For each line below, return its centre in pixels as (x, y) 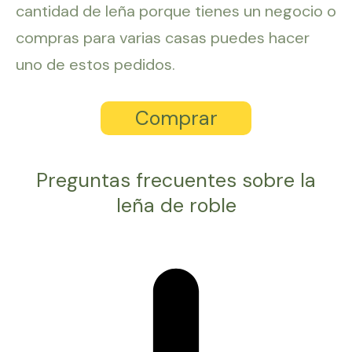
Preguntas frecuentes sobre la (176, 180)
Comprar (176, 119)
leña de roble (176, 205)
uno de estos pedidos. (95, 65)
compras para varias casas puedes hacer (163, 38)
